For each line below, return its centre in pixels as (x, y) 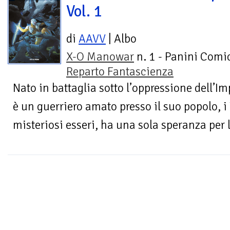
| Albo (121, 39)
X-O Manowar (100, 57)
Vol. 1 (84, 12)
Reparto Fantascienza (120, 72)
